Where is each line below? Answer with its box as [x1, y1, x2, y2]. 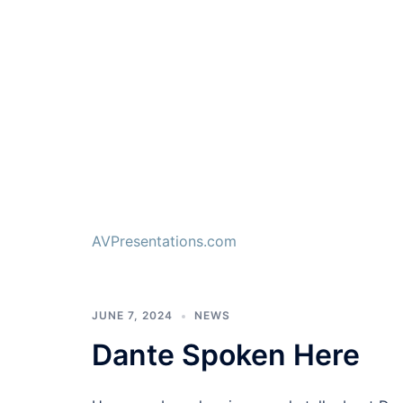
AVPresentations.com [92, 232, 237, 251]
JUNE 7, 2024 [92, 309, 173, 323]
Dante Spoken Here [92, 337, 360, 373]
